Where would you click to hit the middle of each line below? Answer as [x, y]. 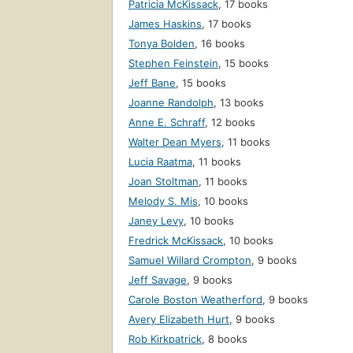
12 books [233, 123]
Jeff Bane [152, 83]
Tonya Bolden [162, 44]
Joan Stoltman [163, 182]
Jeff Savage [158, 280]
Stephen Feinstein [173, 63]
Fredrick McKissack [176, 241]
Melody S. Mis [163, 201]
